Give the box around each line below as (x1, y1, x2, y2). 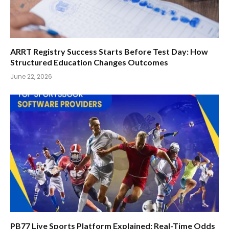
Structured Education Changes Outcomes (10, 57, 168, 67)
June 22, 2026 (10, 72, 52, 81)
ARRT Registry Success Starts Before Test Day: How (10, 47, 208, 57)
